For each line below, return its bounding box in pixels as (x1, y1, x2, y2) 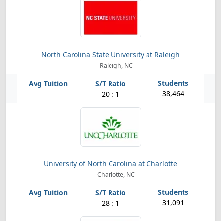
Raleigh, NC (98, 61, 133, 70)
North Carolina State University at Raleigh (41, 50, 180, 59)
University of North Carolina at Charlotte (44, 159, 177, 168)
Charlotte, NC (96, 170, 135, 179)
